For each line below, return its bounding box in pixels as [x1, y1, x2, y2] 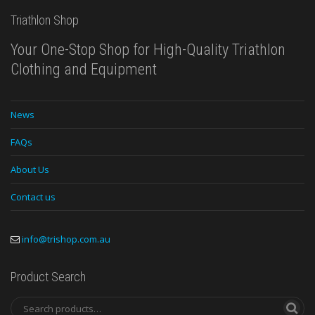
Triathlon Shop [11, 13, 79, 28]
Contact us [11, 191, 56, 204]
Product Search [11, 269, 86, 285]
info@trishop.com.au [22, 233, 110, 246]
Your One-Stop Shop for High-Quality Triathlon [11, 41, 285, 59]
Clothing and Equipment [11, 60, 157, 79]
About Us [11, 163, 49, 176]
